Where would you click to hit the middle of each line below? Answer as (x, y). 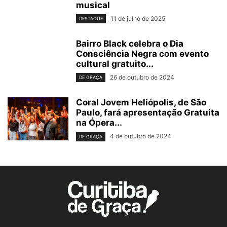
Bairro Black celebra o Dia (130, 44)
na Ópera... (99, 123)
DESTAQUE (91, 19)
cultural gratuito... (115, 64)
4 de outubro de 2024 (141, 136)
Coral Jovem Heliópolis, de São (141, 103)
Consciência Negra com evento (142, 54)
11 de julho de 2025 (138, 18)
